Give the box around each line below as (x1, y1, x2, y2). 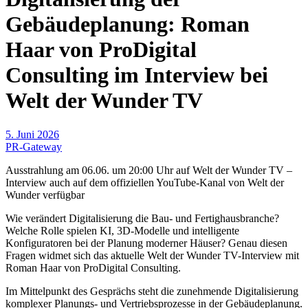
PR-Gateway (5, 140, 62, 153)
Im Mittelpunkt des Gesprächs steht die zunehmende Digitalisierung (5, 285, 298, 297)
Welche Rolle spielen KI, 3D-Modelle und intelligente (5, 224, 239, 236)
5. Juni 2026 (5, 128, 59, 140)
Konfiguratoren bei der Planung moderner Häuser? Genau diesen (5, 236, 287, 249)
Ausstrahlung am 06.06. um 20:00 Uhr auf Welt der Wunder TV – (5, 164, 292, 176)
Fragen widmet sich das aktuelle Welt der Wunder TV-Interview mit (5, 249, 299, 261)
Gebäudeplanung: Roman (5, 12, 250, 37)
